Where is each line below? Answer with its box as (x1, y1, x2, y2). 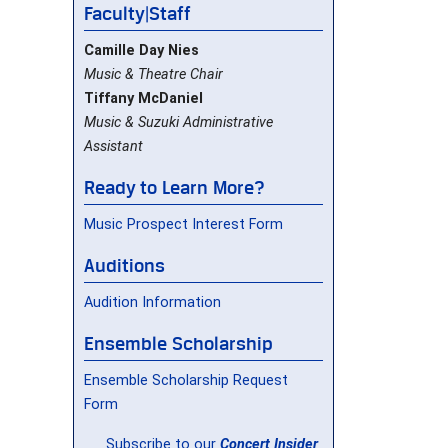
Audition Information (84, 293, 221, 311)
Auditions (84, 253, 165, 276)
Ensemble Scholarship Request (84, 371, 288, 389)
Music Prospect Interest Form (84, 215, 283, 233)
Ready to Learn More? (84, 175, 267, 198)
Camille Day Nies (84, 41, 199, 59)
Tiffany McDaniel (84, 89, 203, 107)
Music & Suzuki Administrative (84, 113, 273, 131)
